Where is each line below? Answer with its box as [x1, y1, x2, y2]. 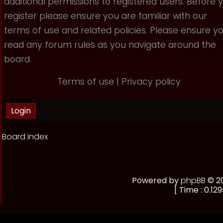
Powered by [131, 175, 181, 186]
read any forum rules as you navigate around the [4, 39, 216, 51]
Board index [2, 131, 48, 142]
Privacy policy [121, 76, 181, 88]
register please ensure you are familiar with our [4, 10, 207, 22]
